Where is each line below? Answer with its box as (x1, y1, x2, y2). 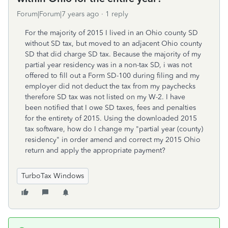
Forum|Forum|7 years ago (17, 10, 99, 18)
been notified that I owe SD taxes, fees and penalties (25, 103, 196, 112)
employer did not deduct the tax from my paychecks (25, 82, 195, 91)
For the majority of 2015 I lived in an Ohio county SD (25, 28, 198, 37)
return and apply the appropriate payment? (25, 146, 165, 155)
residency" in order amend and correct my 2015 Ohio (25, 135, 201, 144)
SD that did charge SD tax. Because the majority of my (25, 50, 203, 59)
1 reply (105, 10, 128, 18)
